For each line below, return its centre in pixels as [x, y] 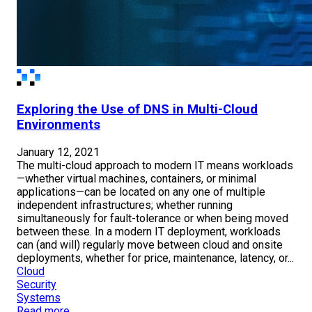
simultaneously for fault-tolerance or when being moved [153, 218]
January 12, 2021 [58, 152]
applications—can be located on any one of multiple [141, 192]
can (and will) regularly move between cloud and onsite [150, 244]
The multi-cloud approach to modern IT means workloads [155, 165]
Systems [39, 297]
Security [37, 284]
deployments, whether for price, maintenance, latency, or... [155, 258]
